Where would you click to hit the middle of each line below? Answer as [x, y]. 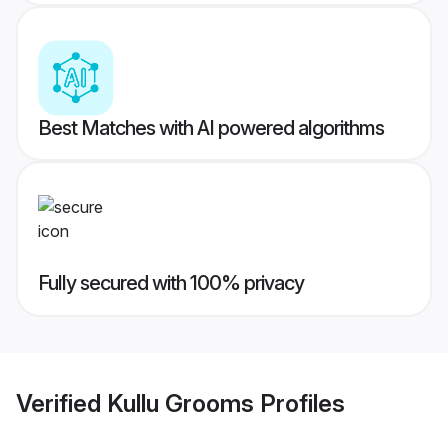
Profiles [299, 403]
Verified [61, 403]
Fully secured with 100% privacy [171, 283]
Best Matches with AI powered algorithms [211, 128]
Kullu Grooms [180, 403]
